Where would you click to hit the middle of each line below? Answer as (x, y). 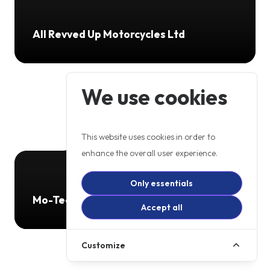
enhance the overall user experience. (150, 153)
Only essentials (162, 184)
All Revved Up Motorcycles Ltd (109, 34)
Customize (104, 246)
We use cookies (155, 97)
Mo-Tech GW (65, 199)
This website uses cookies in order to (149, 137)
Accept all (162, 208)
